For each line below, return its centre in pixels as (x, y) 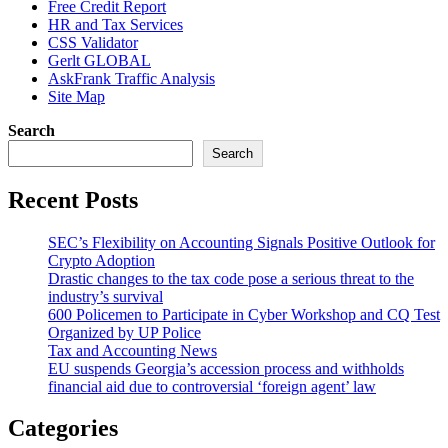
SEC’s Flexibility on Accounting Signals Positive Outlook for (241, 242)
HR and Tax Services (115, 24)
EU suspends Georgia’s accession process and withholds (226, 368)
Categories (63, 428)
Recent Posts (73, 199)
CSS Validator (93, 42)
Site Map (76, 96)
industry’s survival (105, 296)
